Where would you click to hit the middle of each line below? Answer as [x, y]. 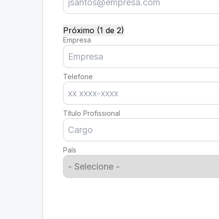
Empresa [77, 40]
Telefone [78, 77]
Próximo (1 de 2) [94, 30]
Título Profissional [92, 113]
